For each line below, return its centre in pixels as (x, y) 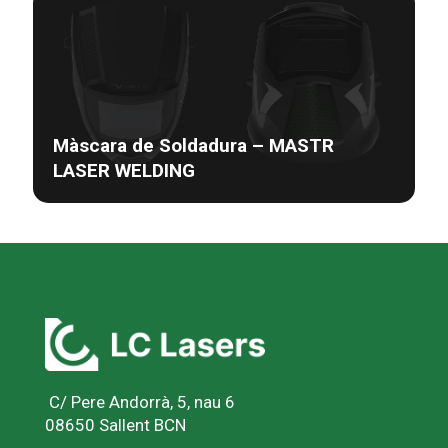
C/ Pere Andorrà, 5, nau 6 (140, 401)
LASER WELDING (124, 170)
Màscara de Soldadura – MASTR (193, 145)
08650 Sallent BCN (117, 424)
